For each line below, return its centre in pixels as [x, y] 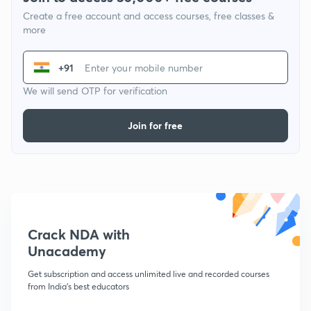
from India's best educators [78, 287]
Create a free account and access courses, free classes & [149, 16]
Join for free [155, 126]
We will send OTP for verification [95, 91]
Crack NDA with [79, 235]
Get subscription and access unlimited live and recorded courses [149, 274]
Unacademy [67, 251]
